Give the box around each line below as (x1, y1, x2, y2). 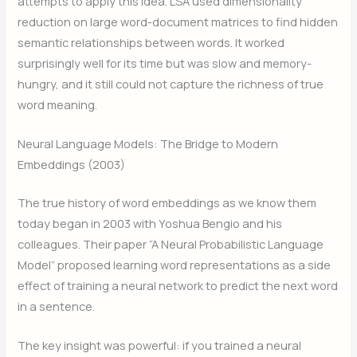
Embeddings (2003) (18, 155, 126, 172)
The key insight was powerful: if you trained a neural (18, 337, 302, 354)
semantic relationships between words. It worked (18, 33, 285, 50)
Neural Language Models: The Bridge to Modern (18, 135, 279, 151)
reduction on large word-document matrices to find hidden (18, 13, 339, 29)
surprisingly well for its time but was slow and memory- (18, 54, 312, 71)
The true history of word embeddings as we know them (18, 194, 317, 210)
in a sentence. (18, 297, 96, 314)
